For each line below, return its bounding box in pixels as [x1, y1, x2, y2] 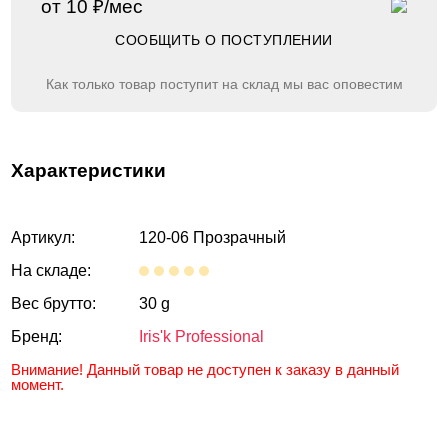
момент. [11, 376, 65, 393]
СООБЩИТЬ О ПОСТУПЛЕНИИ [115, 32, 333, 48]
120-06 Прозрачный [135, 229, 287, 246]
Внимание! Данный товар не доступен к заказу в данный [11, 361, 400, 378]
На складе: [11, 262, 92, 279]
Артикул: [11, 229, 76, 246]
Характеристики [11, 160, 167, 181]
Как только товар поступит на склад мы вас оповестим [45, 77, 403, 92]
